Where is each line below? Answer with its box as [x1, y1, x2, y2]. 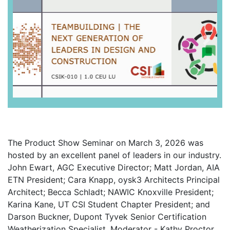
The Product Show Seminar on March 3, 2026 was [8, 138, 203, 148]
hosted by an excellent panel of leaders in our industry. [8, 150, 221, 161]
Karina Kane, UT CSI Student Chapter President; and [8, 199, 210, 210]
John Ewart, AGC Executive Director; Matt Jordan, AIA [8, 162, 220, 173]
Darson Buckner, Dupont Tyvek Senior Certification [8, 212, 206, 222]
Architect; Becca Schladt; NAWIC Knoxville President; [8, 187, 214, 198]
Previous [23, 41, 57, 51]
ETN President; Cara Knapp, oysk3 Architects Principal [8, 175, 220, 185]
